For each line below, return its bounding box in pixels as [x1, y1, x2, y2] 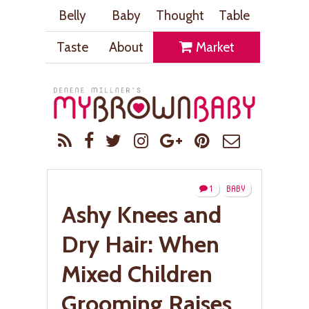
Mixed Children [61, 259, 212, 288]
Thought [156, 7, 204, 23]
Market [192, 39, 235, 55]
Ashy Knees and [61, 199, 221, 229]
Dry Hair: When [61, 229, 219, 259]
